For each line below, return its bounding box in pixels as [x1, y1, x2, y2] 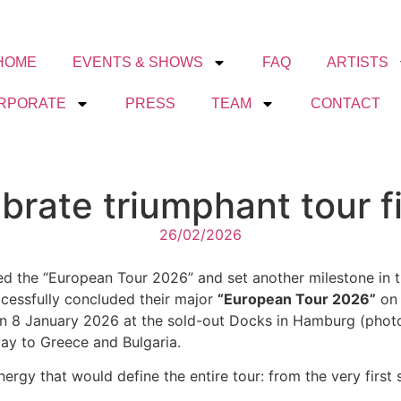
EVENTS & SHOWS [72, 54, 203, 70]
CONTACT [310, 95, 380, 111]
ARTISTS [326, 54, 388, 70]
